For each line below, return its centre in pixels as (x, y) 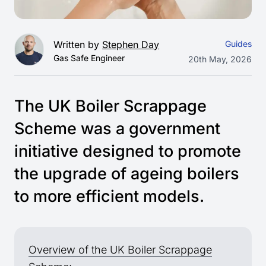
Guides (238, 43)
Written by (78, 44)
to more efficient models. (109, 197)
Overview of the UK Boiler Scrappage (120, 250)
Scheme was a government (117, 129)
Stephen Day (131, 44)
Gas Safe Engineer (89, 58)
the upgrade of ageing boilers (127, 174)
